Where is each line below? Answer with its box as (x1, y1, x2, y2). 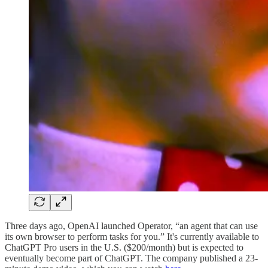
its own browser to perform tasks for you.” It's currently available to (5, 231, 259, 242)
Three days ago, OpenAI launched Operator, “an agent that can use (5, 220, 258, 231)
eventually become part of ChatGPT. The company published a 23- (5, 252, 258, 263)
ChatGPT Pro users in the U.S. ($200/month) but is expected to (5, 242, 243, 252)
